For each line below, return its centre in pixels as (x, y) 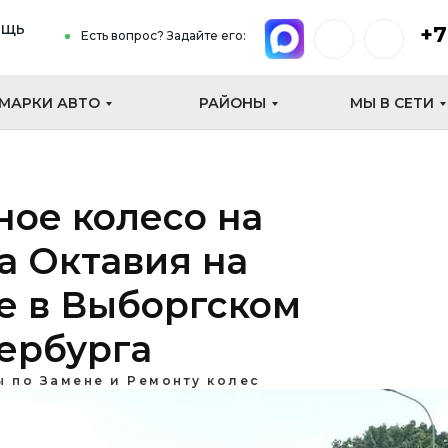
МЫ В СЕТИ (392, 103)
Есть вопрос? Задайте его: (163, 35)
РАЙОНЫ (232, 103)
